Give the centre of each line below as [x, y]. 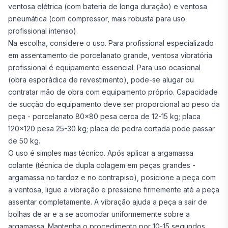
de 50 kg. [24, 141]
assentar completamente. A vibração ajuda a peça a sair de [108, 202]
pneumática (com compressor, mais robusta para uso [97, 19]
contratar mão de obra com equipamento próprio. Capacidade [113, 92]
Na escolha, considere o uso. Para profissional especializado [111, 43]
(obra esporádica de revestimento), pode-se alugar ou [101, 80]
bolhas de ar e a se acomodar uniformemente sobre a [99, 214]
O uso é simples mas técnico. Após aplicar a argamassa [101, 153]
